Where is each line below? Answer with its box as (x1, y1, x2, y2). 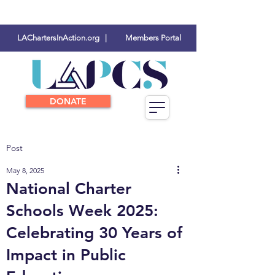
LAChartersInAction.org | (17, 33, 107, 42)
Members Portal (125, 33, 181, 42)
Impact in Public (6, 246, 126, 265)
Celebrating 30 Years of (6, 223, 182, 242)
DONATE (50, 96, 87, 107)
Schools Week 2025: (6, 201, 158, 220)
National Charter (6, 179, 131, 198)
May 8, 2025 (6, 166, 44, 175)
